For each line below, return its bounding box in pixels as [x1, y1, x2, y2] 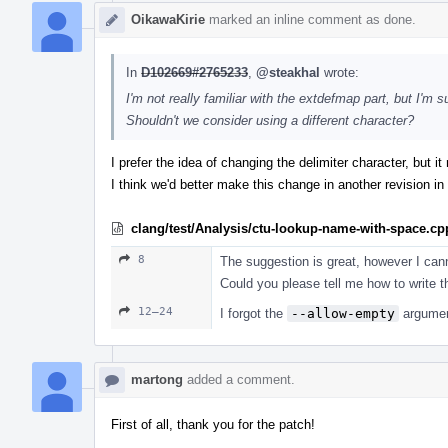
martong [131, 371, 183, 387]
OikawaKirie [131, 11, 205, 27]
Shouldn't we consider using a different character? [126, 112, 414, 128]
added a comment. [183, 371, 295, 387]
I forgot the [220, 305, 287, 321]
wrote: [320, 64, 359, 80]
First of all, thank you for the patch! [111, 416, 315, 432]
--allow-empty [291, 305, 395, 321]
